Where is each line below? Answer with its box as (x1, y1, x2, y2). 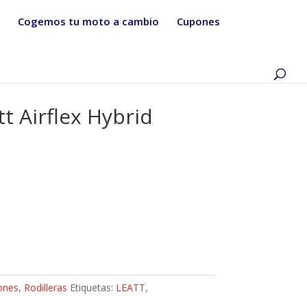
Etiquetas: (69, 281, 116, 295)
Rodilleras (23, 281, 67, 295)
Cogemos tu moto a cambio (18, 14, 159, 28)
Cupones (177, 14, 220, 28)
